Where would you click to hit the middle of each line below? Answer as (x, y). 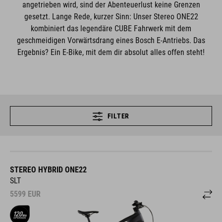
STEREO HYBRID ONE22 (48, 170)
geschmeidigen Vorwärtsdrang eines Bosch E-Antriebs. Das (111, 40)
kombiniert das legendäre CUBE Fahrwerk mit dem (111, 28)
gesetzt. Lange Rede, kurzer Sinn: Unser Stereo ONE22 (111, 17)
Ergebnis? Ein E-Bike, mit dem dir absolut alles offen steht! (111, 52)
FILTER (118, 116)
